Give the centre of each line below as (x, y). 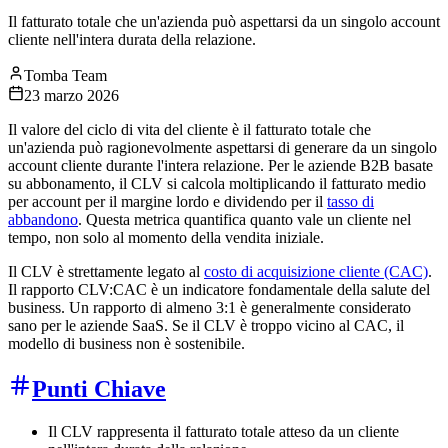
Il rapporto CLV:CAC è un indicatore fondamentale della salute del (219, 289)
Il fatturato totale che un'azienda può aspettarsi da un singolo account (224, 21)
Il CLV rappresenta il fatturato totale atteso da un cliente (223, 431)
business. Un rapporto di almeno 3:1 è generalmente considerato (209, 307)
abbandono (43, 219)
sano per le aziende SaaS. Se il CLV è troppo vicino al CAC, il (206, 325)
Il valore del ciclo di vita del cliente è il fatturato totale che (189, 129)
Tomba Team (65, 75)
